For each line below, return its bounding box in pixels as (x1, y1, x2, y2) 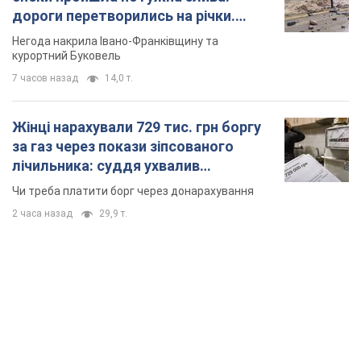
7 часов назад (12, 72, 78, 84)
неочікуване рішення (12, 176, 155, 193)
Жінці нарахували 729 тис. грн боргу (12, 118, 261, 135)
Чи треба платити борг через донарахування (12, 184, 254, 197)
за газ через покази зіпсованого (12, 137, 234, 155)
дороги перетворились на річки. (12, 6, 235, 24)
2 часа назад (12, 207, 73, 219)
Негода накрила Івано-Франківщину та (12, 34, 218, 48)
